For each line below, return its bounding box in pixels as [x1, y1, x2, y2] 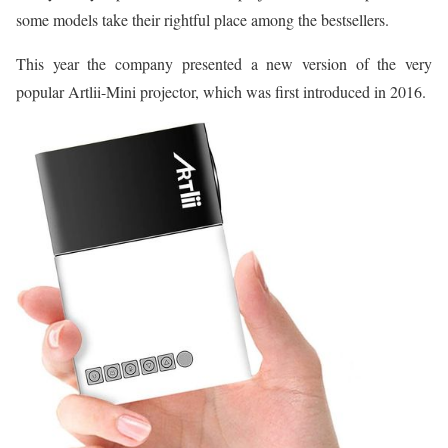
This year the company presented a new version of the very [16, 52, 432, 74]
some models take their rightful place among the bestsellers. [16, 8, 389, 30]
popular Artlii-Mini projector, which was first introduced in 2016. [16, 80, 426, 102]
